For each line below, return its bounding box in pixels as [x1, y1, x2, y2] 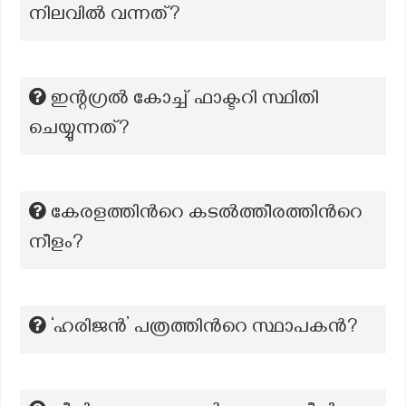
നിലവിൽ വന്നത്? [29, 4, 180, 29]
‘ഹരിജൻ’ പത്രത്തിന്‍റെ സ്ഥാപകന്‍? [51, 316, 358, 342]
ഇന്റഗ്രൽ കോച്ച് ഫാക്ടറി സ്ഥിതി [51, 88, 319, 113]
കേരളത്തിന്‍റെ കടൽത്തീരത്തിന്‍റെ [51, 202, 362, 227]
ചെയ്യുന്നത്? [29, 118, 130, 143]
